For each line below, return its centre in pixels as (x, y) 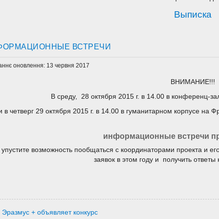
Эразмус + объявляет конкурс (50, 213)
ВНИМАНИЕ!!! (193, 82)
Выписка (193, 15)
